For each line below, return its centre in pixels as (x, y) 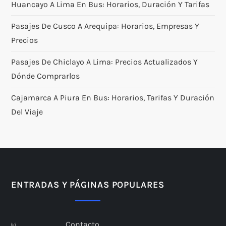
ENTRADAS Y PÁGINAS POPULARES (88, 184)
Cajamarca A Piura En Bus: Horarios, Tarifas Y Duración (113, 97)
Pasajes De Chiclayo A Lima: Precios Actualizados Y (105, 62)
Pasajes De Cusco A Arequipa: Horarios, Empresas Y (105, 26)
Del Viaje (27, 111)
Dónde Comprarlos (46, 76)
